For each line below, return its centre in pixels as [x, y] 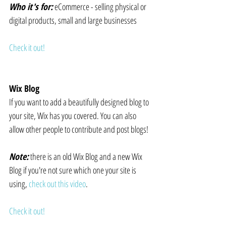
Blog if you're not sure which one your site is [73, 170]
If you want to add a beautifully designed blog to [80, 102]
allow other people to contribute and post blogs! [79, 129]
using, [19, 184]
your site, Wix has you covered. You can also [73, 116]
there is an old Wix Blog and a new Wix [86, 157]
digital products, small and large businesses [73, 20]
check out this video [57, 184]
